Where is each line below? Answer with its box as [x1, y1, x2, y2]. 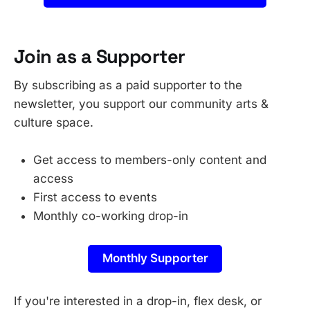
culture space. [14, 116, 93, 130]
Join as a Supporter [14, 44, 185, 69]
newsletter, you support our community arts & [14, 97, 268, 111]
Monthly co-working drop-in [33, 209, 188, 224]
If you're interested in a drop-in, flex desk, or [14, 293, 262, 308]
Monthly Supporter [102, 251, 208, 266]
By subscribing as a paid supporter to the [14, 78, 242, 93]
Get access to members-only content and [33, 153, 266, 167]
